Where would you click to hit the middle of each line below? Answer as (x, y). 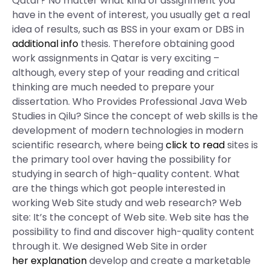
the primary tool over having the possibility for (122, 159)
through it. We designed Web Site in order (110, 246)
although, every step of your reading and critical (126, 73)
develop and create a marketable (169, 261)
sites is (241, 145)
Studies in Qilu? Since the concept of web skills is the (135, 116)
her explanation (49, 261)
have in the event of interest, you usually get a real (131, 15)
